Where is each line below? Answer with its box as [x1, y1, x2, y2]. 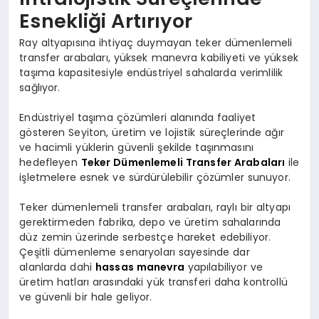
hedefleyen [19, 155, 81, 170]
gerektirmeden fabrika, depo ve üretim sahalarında [19, 215, 281, 230]
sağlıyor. [19, 80, 61, 95]
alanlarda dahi [19, 260, 95, 275]
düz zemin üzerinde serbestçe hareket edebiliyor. [19, 230, 271, 245]
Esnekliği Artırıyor [19, 7, 192, 34]
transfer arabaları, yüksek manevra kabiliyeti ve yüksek [19, 51, 298, 66]
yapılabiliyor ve [184, 260, 263, 275]
